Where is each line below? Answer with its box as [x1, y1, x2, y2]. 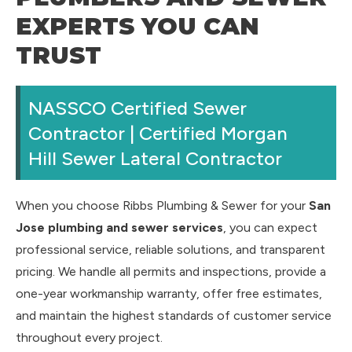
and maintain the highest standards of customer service [16, 307, 332, 323]
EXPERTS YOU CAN [16, 11, 259, 41]
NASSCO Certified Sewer [28, 96, 247, 119]
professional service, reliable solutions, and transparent [16, 241, 325, 257]
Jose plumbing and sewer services [16, 219, 223, 235]
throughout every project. [16, 329, 163, 345]
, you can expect [223, 219, 317, 235]
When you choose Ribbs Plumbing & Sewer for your [16, 197, 309, 213]
